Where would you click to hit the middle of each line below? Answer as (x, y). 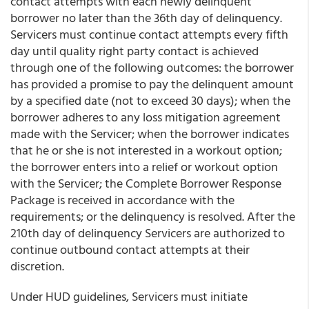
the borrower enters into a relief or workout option (144, 167)
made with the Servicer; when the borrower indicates (150, 133)
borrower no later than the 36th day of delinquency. (146, 18)
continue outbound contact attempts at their (130, 249)
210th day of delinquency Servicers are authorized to (148, 233)
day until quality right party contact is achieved (134, 51)
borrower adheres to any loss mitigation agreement (146, 117)
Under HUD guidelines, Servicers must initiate (129, 296)
